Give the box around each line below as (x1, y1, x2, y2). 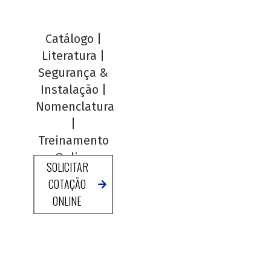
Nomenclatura (35, 99, 114, 114)
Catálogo (45, 31, 94, 46)
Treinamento (38, 132, 109, 148)
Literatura (42, 48, 97, 63)
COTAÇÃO (48, 175, 87, 192)
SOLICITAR (46, 158, 88, 175)
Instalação (40, 82, 99, 97)
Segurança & (38, 65, 109, 80)
